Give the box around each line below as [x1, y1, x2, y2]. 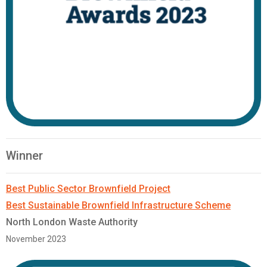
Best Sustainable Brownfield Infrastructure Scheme [6, 200, 231, 212]
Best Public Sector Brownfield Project [6, 183, 170, 195]
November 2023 [6, 234, 66, 244]
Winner [6, 148, 43, 163]
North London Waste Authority [6, 216, 138, 228]
